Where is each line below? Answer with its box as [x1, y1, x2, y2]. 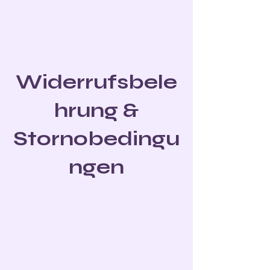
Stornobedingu [13, 127, 180, 151]
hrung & [54, 98, 139, 122]
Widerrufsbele [16, 70, 177, 94]
